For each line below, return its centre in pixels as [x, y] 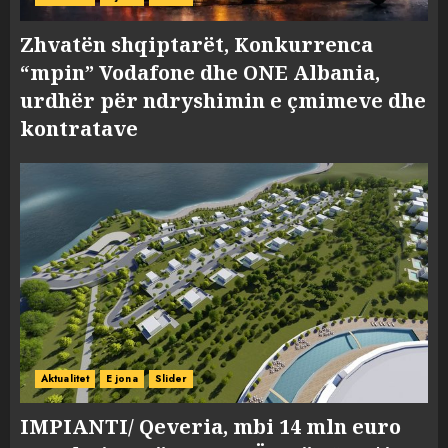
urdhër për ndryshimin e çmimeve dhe [223, 100]
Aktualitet [65, 378]
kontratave [79, 128]
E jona [122, 378]
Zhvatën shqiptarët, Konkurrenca [196, 44]
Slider [171, 378]
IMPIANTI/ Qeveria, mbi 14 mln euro [210, 426]
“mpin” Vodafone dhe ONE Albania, [200, 72]
